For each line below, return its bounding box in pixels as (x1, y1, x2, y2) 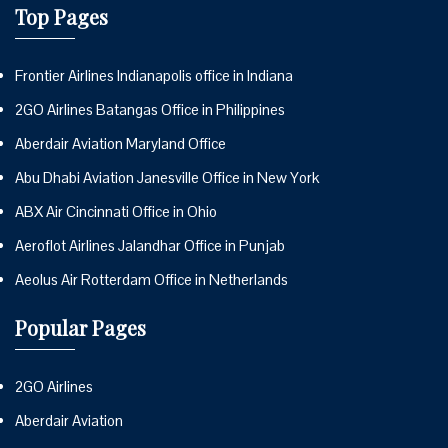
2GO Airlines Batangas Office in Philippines (15, 100, 285, 120)
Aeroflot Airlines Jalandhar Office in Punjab (15, 236, 285, 256)
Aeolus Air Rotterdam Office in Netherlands (15, 270, 288, 290)
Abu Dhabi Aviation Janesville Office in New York (15, 168, 319, 188)
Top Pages (15, 3, 108, 31)
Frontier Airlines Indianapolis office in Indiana (15, 66, 293, 86)
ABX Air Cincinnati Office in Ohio (15, 202, 217, 222)
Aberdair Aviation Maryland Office (15, 134, 226, 154)
